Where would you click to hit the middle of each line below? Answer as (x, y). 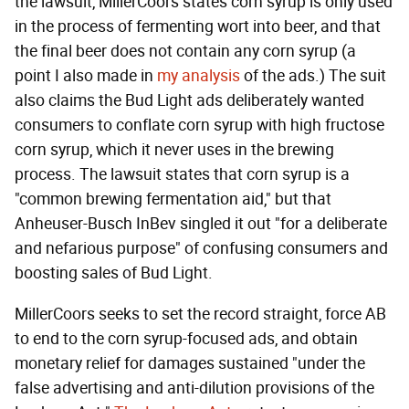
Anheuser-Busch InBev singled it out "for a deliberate (201, 223)
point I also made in (86, 75)
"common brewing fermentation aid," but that (173, 199)
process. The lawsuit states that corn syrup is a (182, 174)
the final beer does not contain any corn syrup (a (185, 51)
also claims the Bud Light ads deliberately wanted (189, 100)
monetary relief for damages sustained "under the (190, 363)
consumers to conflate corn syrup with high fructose (199, 125)
